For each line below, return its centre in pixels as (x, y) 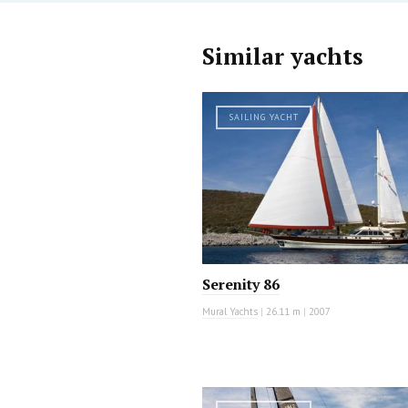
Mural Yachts (230, 311)
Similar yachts (283, 56)
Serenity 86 (241, 284)
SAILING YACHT (264, 117)
